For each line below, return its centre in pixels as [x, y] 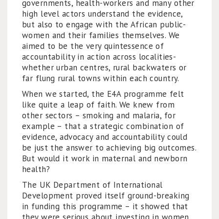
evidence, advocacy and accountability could [105, 137]
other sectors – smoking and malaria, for [99, 115]
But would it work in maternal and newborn [105, 158]
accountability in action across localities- [99, 57]
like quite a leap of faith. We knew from [98, 105]
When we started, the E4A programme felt [103, 94]
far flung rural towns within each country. [101, 78]
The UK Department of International [92, 185]
